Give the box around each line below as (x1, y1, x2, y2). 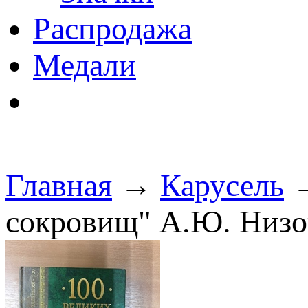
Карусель (160, 168, 284, 203)
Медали (33, 47, 136, 82)
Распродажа (33, 11, 192, 46)
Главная (5, 168, 112, 203)
